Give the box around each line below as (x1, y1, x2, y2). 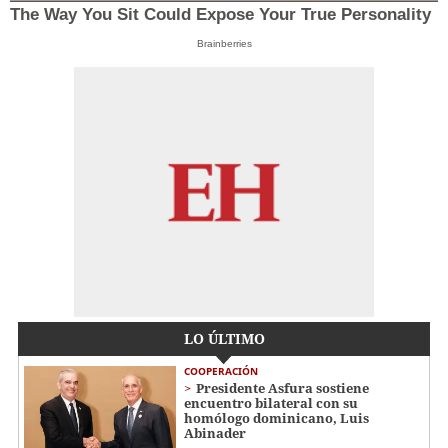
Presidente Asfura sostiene (196, 378, 369, 397)
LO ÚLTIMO (183, 328, 265, 348)
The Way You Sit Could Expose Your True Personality (10, 4, 431, 24)
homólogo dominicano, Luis (184, 408, 369, 427)
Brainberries (196, 37, 252, 49)
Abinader (184, 423, 246, 442)
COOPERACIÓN (184, 363, 258, 378)
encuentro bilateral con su (184, 393, 358, 412)
